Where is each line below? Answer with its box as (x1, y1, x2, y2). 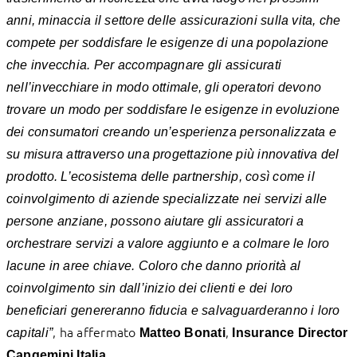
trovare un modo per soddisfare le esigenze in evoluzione (6, 102, 340, 116)
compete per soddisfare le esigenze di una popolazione (6, 35, 329, 49)
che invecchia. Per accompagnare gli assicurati (6, 57, 282, 72)
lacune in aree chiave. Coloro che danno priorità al (6, 258, 301, 273)
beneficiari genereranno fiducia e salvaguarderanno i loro (6, 303, 340, 317)
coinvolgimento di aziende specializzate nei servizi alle (6, 191, 328, 206)
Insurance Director (232, 325, 348, 339)
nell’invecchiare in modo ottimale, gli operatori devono (6, 80, 322, 94)
